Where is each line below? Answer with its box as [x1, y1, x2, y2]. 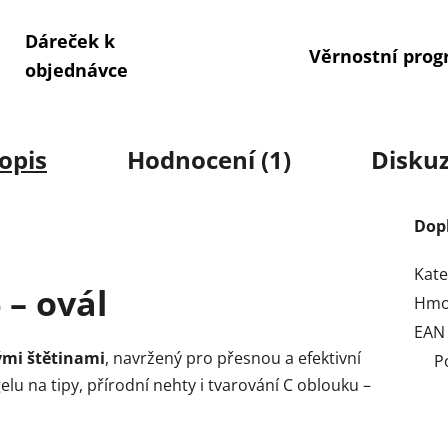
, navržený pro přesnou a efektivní [105, 346, 361, 369]
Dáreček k [24, 29, 115, 54]
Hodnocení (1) [127, 142, 291, 176]
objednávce [24, 58, 128, 83]
